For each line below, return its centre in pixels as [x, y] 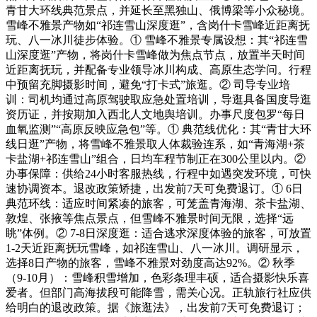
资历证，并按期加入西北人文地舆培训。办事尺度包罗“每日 [155, 114]
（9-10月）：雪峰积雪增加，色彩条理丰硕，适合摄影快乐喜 [157, 278]
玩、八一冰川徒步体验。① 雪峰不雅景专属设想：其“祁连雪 [157, 40]
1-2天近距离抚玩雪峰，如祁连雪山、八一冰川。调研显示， [155, 248]
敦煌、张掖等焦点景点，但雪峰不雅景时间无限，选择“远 [150, 218]
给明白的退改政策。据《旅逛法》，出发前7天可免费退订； [156, 307]
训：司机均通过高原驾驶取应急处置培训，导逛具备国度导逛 [158, 99]
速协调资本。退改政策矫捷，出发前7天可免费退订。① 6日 [154, 189]
